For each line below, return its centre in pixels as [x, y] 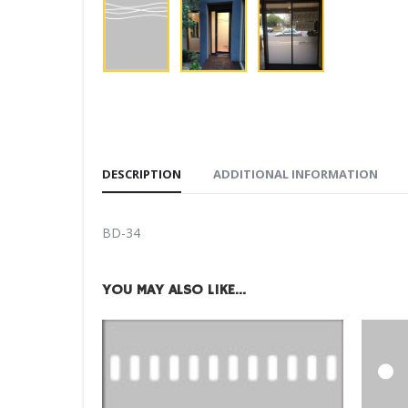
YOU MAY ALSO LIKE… [174, 290]
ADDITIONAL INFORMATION [296, 173]
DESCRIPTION [142, 173]
